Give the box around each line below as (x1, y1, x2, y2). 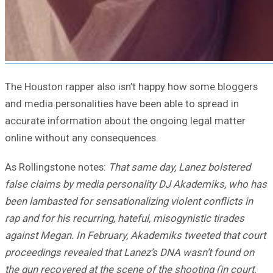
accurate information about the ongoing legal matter (5, 115, 246, 127)
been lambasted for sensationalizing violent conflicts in (5, 195, 253, 208)
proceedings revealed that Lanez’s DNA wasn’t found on (5, 246, 254, 259)
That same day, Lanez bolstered (108, 161, 250, 174)
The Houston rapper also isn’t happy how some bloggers (5, 80, 258, 93)
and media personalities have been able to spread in (5, 97, 239, 110)
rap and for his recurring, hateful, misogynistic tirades (5, 212, 244, 225)
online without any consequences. (5, 132, 158, 144)
